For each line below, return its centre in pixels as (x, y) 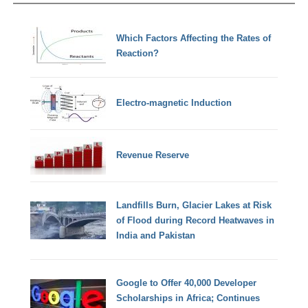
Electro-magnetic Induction (174, 103)
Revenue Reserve (153, 155)
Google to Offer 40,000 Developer (187, 283)
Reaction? (138, 53)
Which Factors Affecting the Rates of (194, 38)
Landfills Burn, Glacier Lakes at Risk (194, 205)
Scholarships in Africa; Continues (188, 298)
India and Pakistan (156, 235)
